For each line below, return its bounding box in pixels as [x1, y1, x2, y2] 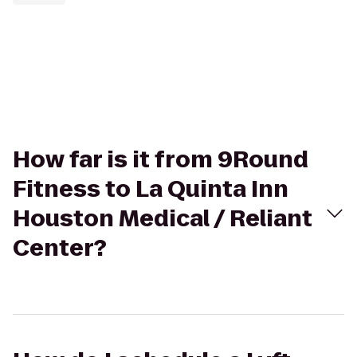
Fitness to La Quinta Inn [13, 174, 288, 205]
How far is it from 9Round [13, 144, 308, 175]
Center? [13, 233, 107, 264]
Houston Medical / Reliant [13, 203, 312, 234]
